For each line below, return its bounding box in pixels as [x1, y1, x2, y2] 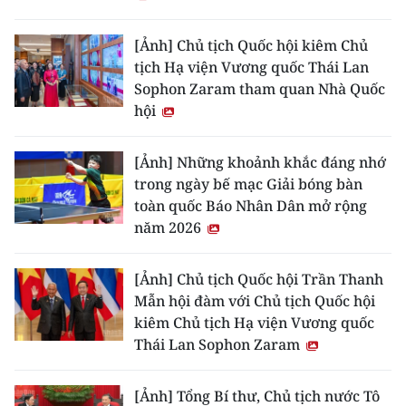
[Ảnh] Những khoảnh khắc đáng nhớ [134, 152, 386, 173]
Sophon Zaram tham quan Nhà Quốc [134, 79, 385, 100]
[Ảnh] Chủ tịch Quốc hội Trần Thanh [134, 269, 383, 290]
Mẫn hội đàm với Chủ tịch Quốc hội [134, 291, 375, 312]
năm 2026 [134, 217, 205, 238]
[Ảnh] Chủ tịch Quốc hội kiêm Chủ [134, 35, 368, 56]
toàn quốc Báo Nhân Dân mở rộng [134, 196, 367, 217]
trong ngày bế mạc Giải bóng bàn [134, 174, 362, 195]
